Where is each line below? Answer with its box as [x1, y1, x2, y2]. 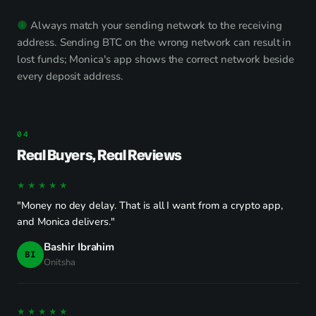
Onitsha [44, 256, 75, 269]
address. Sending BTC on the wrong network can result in [17, 35, 292, 49]
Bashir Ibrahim [44, 240, 115, 254]
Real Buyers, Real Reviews [17, 145, 182, 164]
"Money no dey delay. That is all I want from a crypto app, [17, 198, 284, 212]
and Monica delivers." [17, 214, 115, 229]
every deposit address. [17, 69, 123, 83]
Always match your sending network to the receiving [28, 18, 282, 32]
